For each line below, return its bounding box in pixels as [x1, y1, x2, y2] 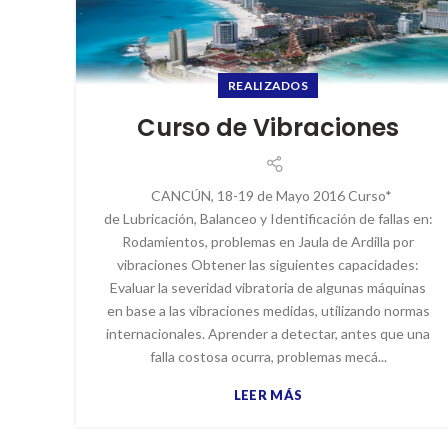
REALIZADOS [228, 77, 308, 93]
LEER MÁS [233, 386, 303, 403]
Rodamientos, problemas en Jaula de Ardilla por [122, 232, 414, 250]
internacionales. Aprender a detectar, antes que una [106, 324, 430, 342]
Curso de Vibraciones [137, 110, 399, 144]
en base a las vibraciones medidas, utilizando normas [106, 301, 430, 319]
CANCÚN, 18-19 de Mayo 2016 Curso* [144, 186, 392, 204]
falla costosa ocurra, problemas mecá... [149, 347, 387, 365]
